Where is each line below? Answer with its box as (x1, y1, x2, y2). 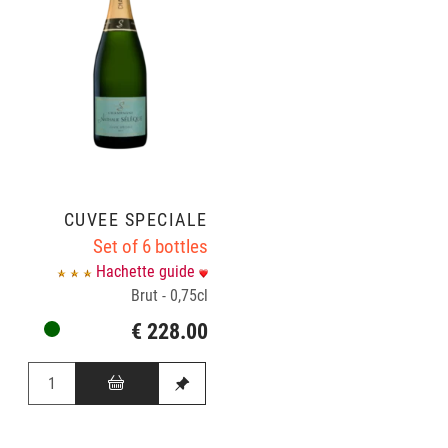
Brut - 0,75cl (130, 286, 208, 306)
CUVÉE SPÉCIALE (63, 210, 208, 231)
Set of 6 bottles (92, 235, 208, 259)
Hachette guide (95, 262, 199, 282)
